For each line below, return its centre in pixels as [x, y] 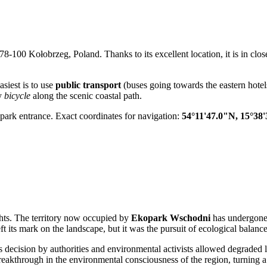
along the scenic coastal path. [86, 95]
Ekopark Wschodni [171, 218]
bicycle [17, 95]
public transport [88, 85]
